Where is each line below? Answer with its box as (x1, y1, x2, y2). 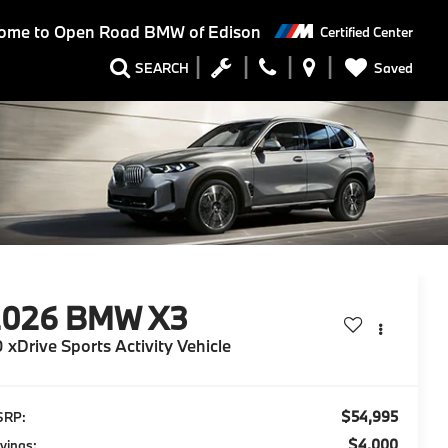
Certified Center (320, 22, 413, 41)
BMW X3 (65, 298, 189, 339)
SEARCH (135, 59, 189, 78)
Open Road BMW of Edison (49, 21, 261, 43)
